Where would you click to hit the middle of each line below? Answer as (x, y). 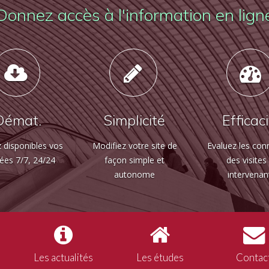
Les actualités (63, 257)
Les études (160, 257)
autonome (134, 174)
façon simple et (134, 160)
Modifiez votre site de (134, 146)
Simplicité (134, 120)
